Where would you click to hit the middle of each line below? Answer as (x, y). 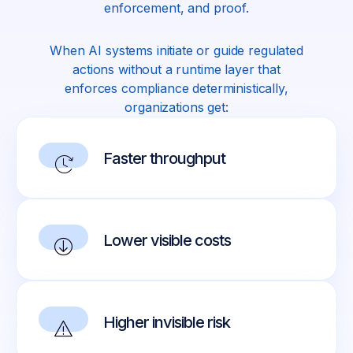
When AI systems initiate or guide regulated (176, 51)
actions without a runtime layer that (176, 70)
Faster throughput (164, 159)
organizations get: (176, 108)
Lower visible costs (167, 241)
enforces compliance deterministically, (176, 89)
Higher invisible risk (167, 323)
